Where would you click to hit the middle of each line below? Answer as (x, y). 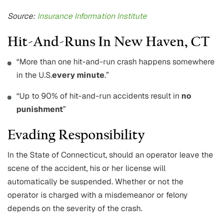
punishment (40, 110)
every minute (78, 75)
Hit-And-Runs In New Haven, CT (109, 43)
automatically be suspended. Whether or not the (95, 182)
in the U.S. (34, 75)
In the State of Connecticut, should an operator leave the (110, 155)
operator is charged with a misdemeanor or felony (98, 195)
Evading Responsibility (76, 136)
